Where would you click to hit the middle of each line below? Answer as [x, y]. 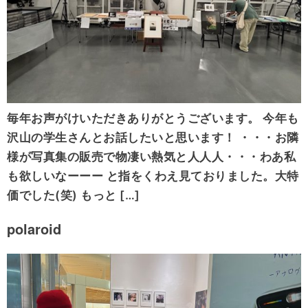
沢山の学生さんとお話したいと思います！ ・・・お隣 [153, 138]
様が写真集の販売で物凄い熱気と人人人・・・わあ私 [151, 157]
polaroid [34, 228]
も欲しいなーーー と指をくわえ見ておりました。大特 [153, 176]
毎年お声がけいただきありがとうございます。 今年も [153, 119]
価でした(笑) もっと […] [74, 196]
